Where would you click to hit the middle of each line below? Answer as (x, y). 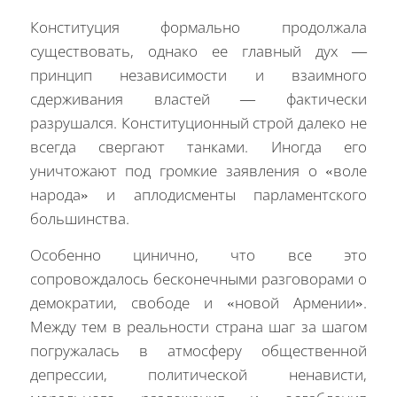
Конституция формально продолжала (198, 27)
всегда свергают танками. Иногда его (198, 146)
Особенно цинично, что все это (198, 255)
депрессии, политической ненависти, (198, 375)
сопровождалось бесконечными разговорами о (198, 279)
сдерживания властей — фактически (198, 98)
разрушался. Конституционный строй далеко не (198, 122)
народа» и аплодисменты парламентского (198, 194)
